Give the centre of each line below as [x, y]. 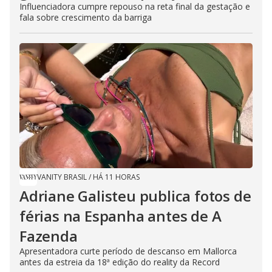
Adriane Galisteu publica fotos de [135, 196]
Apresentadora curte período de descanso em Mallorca [128, 251]
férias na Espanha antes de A [121, 216]
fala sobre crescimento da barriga [86, 18]
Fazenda [49, 236]
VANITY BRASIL [62, 177]
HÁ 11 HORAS [116, 177]
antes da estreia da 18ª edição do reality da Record [120, 262]
